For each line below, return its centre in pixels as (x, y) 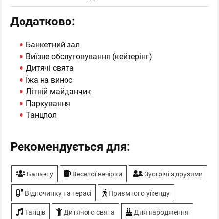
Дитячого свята (88, 212)
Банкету (39, 174)
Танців (34, 212)
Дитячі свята (50, 68)
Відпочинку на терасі (57, 193)
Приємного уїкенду (138, 193)
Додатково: (43, 22)
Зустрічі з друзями (173, 174)
